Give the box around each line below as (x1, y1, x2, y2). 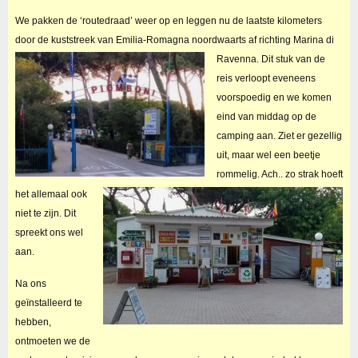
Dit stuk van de (261, 54, 325, 66)
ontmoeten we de (14, 335, 90, 347)
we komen (286, 92, 332, 104)
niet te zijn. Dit (14, 207, 76, 219)
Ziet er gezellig (277, 130, 342, 142)
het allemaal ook (14, 188, 87, 200)
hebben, (14, 316, 51, 328)
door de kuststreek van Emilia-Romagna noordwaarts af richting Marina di (14, 34, 334, 46)
